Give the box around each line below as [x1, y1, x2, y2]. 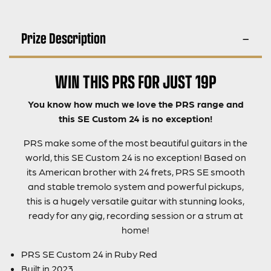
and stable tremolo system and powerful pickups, [27, 180, 244, 192]
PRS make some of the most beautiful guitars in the [24, 137, 247, 149]
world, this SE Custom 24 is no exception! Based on [25, 151, 246, 163]
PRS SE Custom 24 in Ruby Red [21, 248, 157, 260]
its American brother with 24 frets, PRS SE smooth [26, 166, 245, 178]
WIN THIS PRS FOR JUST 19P [54, 68, 217, 94]
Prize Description [21, 27, 106, 49]
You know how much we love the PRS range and [27, 98, 244, 110]
